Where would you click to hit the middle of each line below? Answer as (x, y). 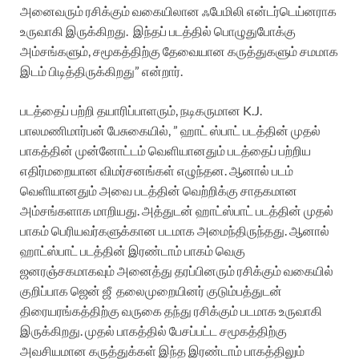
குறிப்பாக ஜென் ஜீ (66, 291)
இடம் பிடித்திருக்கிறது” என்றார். (101, 71)
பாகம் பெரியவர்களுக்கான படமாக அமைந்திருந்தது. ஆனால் (175, 231)
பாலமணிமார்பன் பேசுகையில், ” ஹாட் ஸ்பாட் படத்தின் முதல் (170, 131)
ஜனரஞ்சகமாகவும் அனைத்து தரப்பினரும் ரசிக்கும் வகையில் (177, 271)
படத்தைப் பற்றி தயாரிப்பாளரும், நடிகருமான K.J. (141, 111)
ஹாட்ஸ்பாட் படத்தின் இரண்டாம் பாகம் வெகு (133, 251)
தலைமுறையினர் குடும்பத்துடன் (199, 291)
